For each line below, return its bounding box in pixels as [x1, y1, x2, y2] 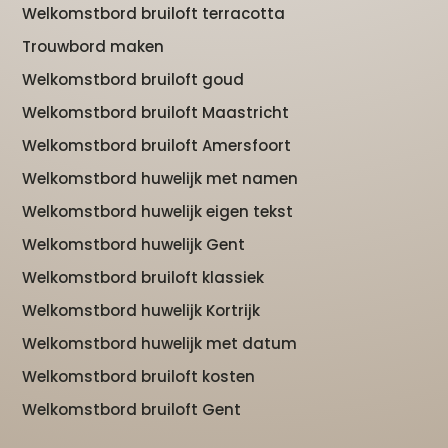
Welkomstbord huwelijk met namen [22, 167, 299, 189]
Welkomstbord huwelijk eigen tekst [22, 200, 294, 222]
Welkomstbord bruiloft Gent [22, 398, 242, 420]
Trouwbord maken [22, 35, 165, 57]
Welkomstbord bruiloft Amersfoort [22, 134, 292, 156]
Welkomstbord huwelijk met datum [22, 332, 298, 354]
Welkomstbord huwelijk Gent [22, 233, 246, 255]
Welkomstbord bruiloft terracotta [22, 2, 286, 24]
